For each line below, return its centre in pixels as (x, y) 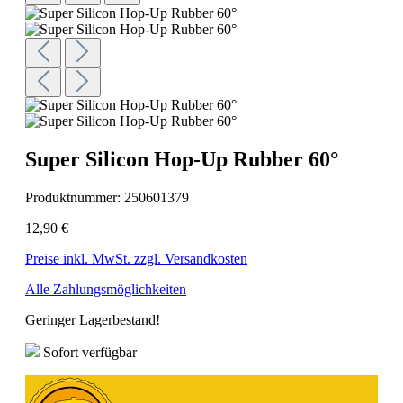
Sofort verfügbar (88, 352)
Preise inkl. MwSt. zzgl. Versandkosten (136, 258)
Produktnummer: (75, 197)
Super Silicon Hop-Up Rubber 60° (182, 159)
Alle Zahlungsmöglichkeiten (106, 289)
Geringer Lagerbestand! (93, 319)
